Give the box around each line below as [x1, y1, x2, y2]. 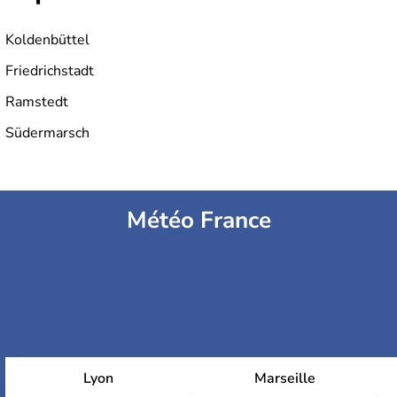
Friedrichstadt [5, 61, 94, 82]
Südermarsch [5, 123, 90, 144]
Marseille [253, 369, 315, 389]
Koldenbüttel [5, 30, 90, 51]
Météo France [126, 205, 271, 237]
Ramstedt [5, 92, 68, 113]
